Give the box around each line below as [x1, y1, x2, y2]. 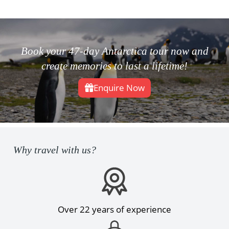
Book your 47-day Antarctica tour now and [20, 45, 209, 58]
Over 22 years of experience [58, 203, 171, 216]
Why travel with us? [13, 144, 96, 156]
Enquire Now [93, 82, 145, 94]
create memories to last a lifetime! [41, 60, 188, 73]
